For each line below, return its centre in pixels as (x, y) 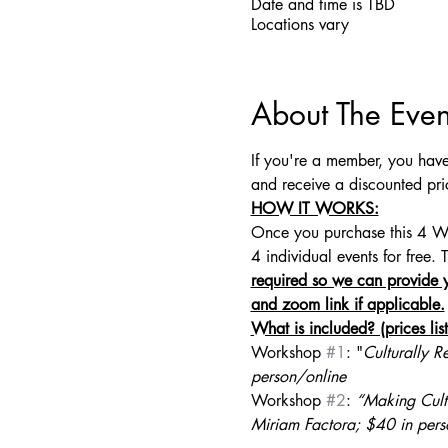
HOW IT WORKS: (314, 209)
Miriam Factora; (305, 425)
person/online (298, 377)
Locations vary (299, 25)
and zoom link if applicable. (347, 305)
